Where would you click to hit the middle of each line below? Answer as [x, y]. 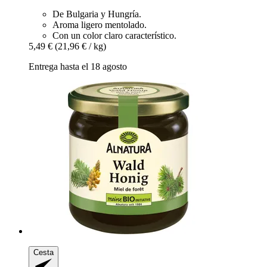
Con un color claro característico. [114, 36]
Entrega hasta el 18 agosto [78, 67]
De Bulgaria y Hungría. [97, 14]
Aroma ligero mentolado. [100, 25]
